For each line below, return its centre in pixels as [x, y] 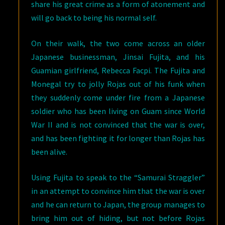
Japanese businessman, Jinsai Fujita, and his [118, 57]
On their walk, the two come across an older [118, 43]
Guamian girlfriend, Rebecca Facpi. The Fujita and [118, 70]
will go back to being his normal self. [94, 18]
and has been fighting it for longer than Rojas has [118, 138]
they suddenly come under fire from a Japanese [118, 97]
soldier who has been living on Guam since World [118, 111]
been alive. [49, 152]
